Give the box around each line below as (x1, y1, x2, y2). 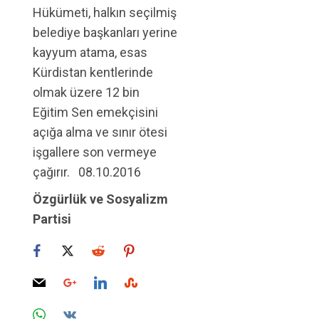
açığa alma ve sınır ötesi (33, 125, 167, 140)
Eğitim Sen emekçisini (33, 105, 158, 120)
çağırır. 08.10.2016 (33, 164, 141, 179)
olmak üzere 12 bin (33, 85, 140, 100)
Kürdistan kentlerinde (33, 65, 153, 80)
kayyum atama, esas (33, 45, 147, 60)
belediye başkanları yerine (33, 25, 177, 40)
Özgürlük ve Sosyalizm (33, 192, 168, 206)
